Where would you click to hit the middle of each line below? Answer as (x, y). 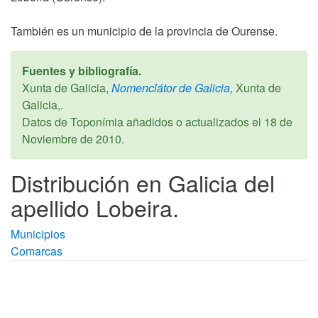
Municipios (38, 234)
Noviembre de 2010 (72, 139)
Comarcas (37, 251)
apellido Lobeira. (95, 207)
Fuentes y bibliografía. (82, 71)
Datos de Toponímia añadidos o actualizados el (143, 122)
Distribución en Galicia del (143, 182)
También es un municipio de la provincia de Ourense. (144, 31)
